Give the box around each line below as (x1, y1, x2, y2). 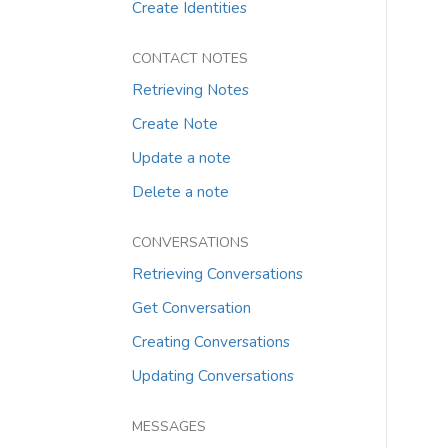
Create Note (132, 113, 218, 134)
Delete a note (132, 181, 229, 202)
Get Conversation (132, 297, 251, 318)
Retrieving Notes (132, 79, 249, 100)
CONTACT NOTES (132, 49, 248, 68)
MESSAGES (132, 417, 206, 436)
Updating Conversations (132, 365, 294, 386)
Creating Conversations (132, 331, 290, 352)
